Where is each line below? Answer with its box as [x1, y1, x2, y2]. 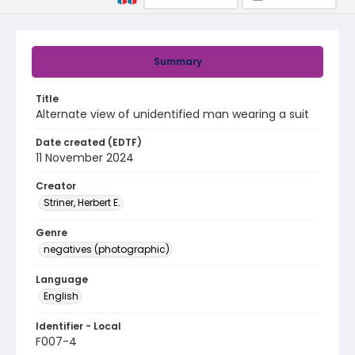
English [44, 289, 78, 303]
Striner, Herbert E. [44, 196, 120, 209]
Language [36, 273, 88, 286]
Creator [36, 179, 76, 193]
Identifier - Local [36, 319, 121, 333]
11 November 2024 [36, 150, 134, 166]
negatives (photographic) [44, 242, 170, 256]
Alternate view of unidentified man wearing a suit [36, 106, 309, 122]
